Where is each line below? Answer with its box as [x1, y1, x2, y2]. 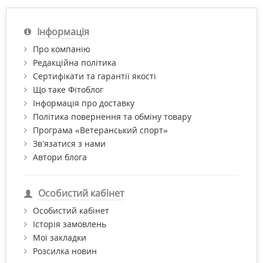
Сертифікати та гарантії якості [33, 70, 156, 82]
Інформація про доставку [33, 97, 134, 109]
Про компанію [33, 43, 90, 55]
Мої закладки [33, 231, 86, 243]
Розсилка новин [33, 245, 97, 257]
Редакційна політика [33, 56, 116, 68]
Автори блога [33, 151, 87, 163]
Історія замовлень [33, 218, 106, 230]
